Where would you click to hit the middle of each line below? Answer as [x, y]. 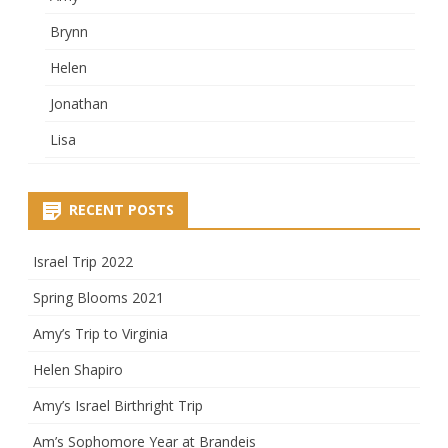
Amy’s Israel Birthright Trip [118, 405]
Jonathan [79, 103]
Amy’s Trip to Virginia [100, 333]
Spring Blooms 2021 [98, 297]
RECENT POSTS [121, 209]
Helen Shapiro [78, 369]
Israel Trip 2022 [83, 261]
